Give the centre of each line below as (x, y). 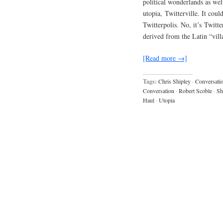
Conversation (159, 90)
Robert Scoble (195, 90)
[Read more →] (165, 58)
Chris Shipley (174, 81)
